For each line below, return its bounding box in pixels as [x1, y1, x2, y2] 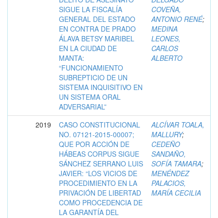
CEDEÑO [151, 139, 180, 149]
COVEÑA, [151, 4, 181, 14]
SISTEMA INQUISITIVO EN [59, 82, 143, 92]
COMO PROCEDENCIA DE [59, 198, 143, 207]
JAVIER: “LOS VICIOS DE [59, 168, 137, 178]
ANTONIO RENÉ [151, 14, 202, 24]
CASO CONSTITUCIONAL [59, 120, 140, 129]
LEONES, [151, 34, 181, 43]
